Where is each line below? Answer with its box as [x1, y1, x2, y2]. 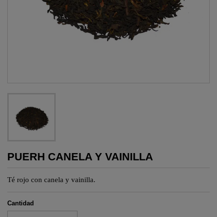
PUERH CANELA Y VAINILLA [7, 151, 153, 163]
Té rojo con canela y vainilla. [7, 176, 97, 184]
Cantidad [7, 200, 34, 207]
